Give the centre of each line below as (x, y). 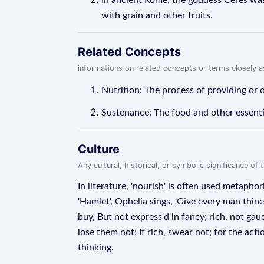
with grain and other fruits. (157, 15)
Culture (99, 149)
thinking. (96, 247)
